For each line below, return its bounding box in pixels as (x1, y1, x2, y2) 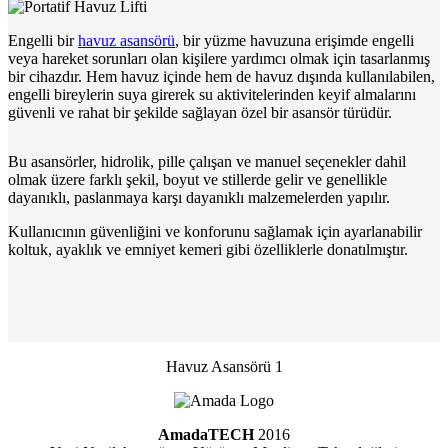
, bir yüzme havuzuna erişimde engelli (175, 32, 414, 50)
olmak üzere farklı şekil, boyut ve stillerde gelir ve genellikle (8, 171, 387, 189)
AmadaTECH (158, 426, 254, 444)
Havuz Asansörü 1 (165, 358, 283, 376)
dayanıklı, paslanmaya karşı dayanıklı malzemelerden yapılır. (8, 189, 390, 207)
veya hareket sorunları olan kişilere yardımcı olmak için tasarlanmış (8, 50, 430, 68)
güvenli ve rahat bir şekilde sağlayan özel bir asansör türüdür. (8, 104, 392, 122)
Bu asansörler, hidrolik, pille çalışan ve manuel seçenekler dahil (8, 153, 406, 171)
